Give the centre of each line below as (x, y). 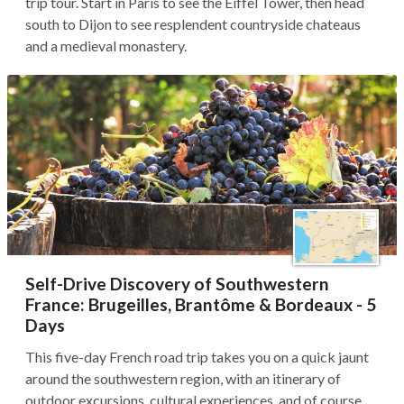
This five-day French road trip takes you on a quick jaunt (197, 357)
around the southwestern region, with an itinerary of (183, 378)
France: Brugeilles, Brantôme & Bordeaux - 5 (201, 304)
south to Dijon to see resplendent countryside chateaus (193, 24)
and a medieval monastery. (106, 46)
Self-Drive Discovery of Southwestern (177, 284)
